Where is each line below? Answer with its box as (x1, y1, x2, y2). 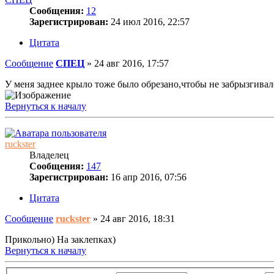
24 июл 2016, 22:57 (108, 16, 190, 27)
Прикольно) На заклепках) (5, 234, 116, 245)
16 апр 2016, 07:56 (108, 171, 187, 182)
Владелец (29, 149, 69, 160)
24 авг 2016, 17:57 (94, 57, 169, 68)
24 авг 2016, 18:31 (100, 213, 175, 224)
